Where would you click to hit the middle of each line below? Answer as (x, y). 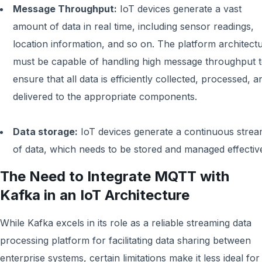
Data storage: (45, 132)
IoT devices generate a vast (179, 9)
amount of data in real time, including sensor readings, (133, 26)
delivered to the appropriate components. (105, 96)
